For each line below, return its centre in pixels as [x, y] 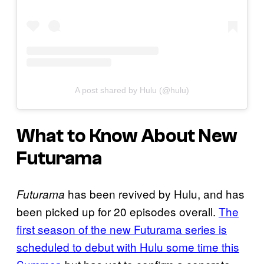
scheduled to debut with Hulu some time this [128, 247]
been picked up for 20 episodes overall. [118, 212]
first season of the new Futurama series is [122, 229]
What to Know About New [127, 136]
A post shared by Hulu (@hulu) [132, 90]
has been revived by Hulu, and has [155, 194]
